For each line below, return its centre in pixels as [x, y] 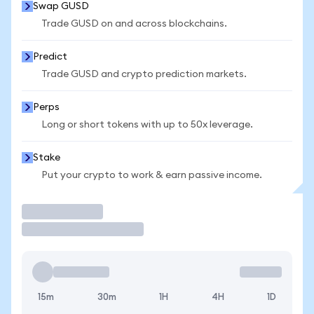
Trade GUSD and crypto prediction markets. [144, 74]
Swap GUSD [61, 6]
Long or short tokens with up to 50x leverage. [147, 125]
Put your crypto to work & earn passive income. [152, 175]
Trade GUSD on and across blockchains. [134, 24]
